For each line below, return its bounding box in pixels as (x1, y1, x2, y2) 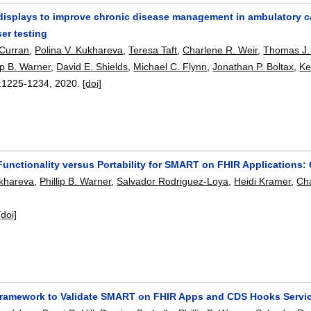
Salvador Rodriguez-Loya (117, 176, 229, 187)
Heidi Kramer (234, 176, 292, 187)
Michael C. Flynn (133, 60, 208, 72)
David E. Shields (56, 60, 128, 72)
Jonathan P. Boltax (212, 60, 294, 72)
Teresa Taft (128, 44, 178, 56)
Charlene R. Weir (183, 44, 258, 56)
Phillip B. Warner (40, 176, 112, 187)
